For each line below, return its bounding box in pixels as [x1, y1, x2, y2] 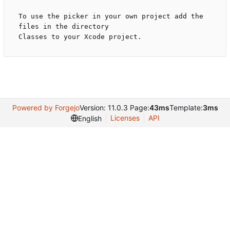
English [78, 113, 102, 123]
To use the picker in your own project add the [18, 12, 203, 21]
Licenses [110, 113, 140, 122]
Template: [169, 103, 203, 112]
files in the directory [18, 23, 109, 31]
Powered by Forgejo [12, 103, 80, 112]
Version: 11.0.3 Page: [79, 103, 149, 112]
